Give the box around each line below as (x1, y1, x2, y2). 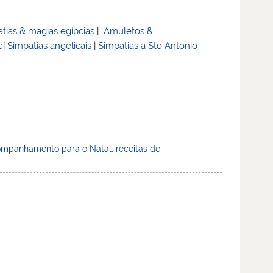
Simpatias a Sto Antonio (98, 40, 198, 52)
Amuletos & (104, 26, 154, 37)
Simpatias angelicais (7, 40, 92, 52)
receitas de (116, 143, 161, 154)
